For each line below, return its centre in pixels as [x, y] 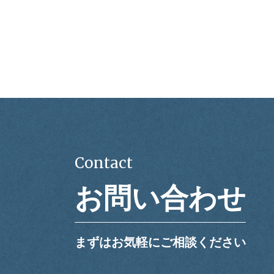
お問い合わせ [160, 198]
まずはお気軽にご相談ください [160, 243]
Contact [104, 163]
